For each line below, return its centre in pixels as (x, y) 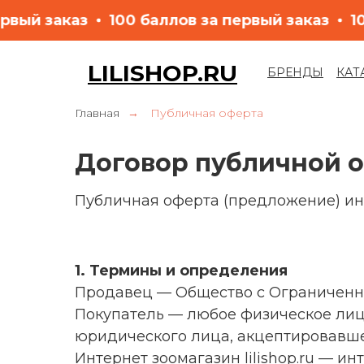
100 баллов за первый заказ (245, 20)
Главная (97, 113)
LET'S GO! (328, 80)
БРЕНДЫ (295, 72)
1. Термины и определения (181, 271)
